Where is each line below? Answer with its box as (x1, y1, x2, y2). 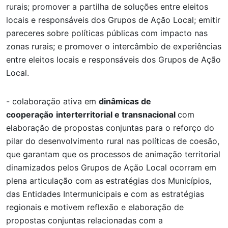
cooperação (6, 109, 53, 120)
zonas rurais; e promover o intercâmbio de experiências (6, 41, 221, 51)
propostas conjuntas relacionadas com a (6, 215, 163, 225)
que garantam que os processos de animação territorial (6, 149, 220, 159)
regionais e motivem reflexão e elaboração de (6, 202, 184, 212)
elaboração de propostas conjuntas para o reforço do (6, 122, 214, 133)
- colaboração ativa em (6, 96, 99, 106)
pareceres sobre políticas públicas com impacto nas (6, 27, 208, 38)
